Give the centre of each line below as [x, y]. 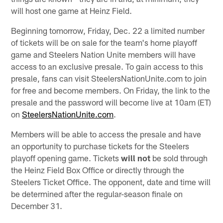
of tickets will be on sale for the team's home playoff [104, 42]
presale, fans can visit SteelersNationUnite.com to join [109, 78]
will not [136, 158]
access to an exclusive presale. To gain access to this [107, 66]
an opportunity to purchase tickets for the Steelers [100, 146]
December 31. [37, 205]
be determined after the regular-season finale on [97, 193]
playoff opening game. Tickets [66, 158]
